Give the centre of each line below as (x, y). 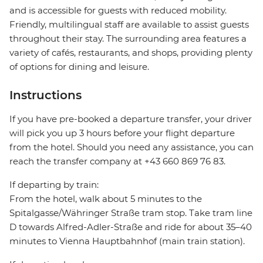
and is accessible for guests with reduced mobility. (118, 11)
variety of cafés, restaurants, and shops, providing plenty (131, 53)
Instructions (45, 95)
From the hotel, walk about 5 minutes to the (106, 199)
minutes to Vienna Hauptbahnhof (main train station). (127, 241)
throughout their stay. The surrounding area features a (128, 39)
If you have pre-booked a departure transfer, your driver (131, 119)
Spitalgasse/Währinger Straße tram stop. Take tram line (131, 213)
